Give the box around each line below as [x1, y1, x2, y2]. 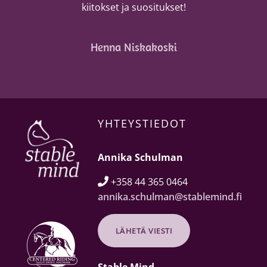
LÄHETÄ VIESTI [115, 225, 173, 237]
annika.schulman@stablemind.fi [97, 190, 242, 204]
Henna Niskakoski [90, 40, 177, 55]
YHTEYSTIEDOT [97, 116, 187, 131]
